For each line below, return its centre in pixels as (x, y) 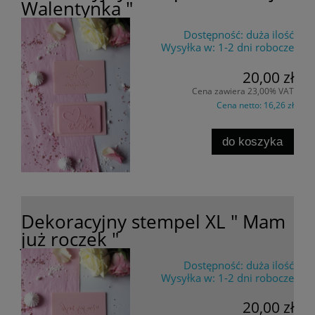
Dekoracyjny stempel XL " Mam (153, 221)
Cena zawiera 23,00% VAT (243, 91)
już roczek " (70, 239)
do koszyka (253, 142)
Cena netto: (240, 105)
